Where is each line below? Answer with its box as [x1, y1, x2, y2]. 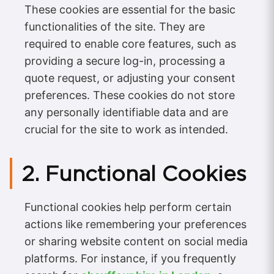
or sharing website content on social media [24, 235, 248, 248]
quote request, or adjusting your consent [24, 72, 235, 85]
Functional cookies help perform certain [24, 201, 232, 214]
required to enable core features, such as [24, 37, 236, 51]
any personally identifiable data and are [24, 106, 228, 119]
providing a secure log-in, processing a [24, 54, 225, 68]
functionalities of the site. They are [24, 20, 205, 34]
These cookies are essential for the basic [24, 3, 235, 17]
